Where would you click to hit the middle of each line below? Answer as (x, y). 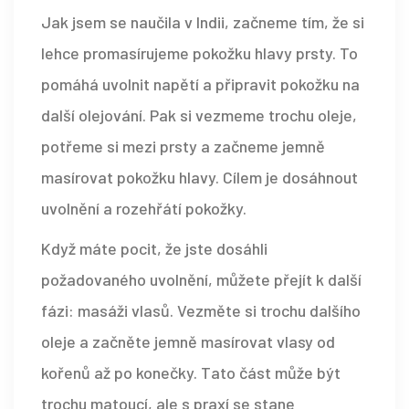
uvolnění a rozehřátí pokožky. (144, 209)
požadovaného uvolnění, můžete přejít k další (201, 280)
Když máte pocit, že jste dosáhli (154, 249)
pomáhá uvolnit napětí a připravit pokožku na (200, 84)
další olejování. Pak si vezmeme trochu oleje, (199, 115)
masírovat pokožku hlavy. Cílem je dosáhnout (199, 178)
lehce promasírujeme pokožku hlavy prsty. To (199, 53)
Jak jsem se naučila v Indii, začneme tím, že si (203, 22)
